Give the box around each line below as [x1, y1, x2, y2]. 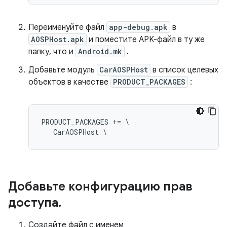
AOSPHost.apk [31, 34, 84, 44]
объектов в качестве [28, 77, 110, 87]
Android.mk [78, 47, 122, 56]
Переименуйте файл [28, 22, 106, 32]
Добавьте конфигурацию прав [8, 179, 193, 194]
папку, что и [28, 47, 75, 57]
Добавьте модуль [28, 65, 97, 75]
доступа [8, 195, 58, 210]
